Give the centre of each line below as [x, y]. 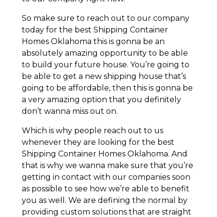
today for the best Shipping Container [95, 30]
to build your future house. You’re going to [105, 64]
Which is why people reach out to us [92, 130]
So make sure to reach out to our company [105, 18]
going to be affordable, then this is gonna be [107, 88]
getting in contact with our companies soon [106, 177]
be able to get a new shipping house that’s [104, 76]
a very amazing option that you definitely [101, 99]
